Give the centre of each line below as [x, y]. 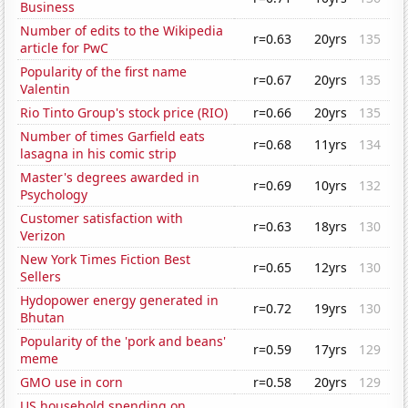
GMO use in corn [72, 382]
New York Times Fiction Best [106, 260]
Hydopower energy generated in [120, 301]
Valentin [46, 89]
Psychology [54, 195]
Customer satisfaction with [102, 219]
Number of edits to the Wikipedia [122, 31]
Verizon [43, 236]
